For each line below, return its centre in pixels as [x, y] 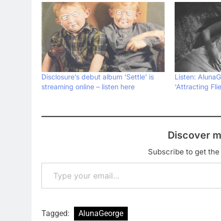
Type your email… [55, 163]
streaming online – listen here [88, 87]
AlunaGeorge [101, 214]
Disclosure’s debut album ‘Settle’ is [98, 77]
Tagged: [56, 214]
